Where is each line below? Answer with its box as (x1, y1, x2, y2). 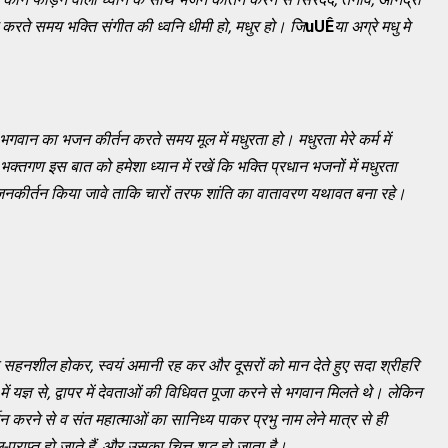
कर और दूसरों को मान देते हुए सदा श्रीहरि (185, 355, 419, 375)
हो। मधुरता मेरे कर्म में (271, 129, 390, 149)
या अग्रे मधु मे (334, 16, 410, 36)
